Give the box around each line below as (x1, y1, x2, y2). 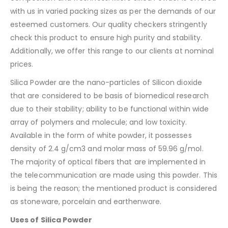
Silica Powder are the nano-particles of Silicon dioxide (10, 77, 202, 88)
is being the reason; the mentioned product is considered (10, 183, 217, 193)
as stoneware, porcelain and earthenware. (10, 196, 161, 207)
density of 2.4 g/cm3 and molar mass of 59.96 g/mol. (10, 143, 204, 154)
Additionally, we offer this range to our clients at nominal (10, 45, 214, 56)
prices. (10, 59, 34, 69)
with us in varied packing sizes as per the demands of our (10, 6, 216, 16)
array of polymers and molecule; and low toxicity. (10, 117, 187, 127)
